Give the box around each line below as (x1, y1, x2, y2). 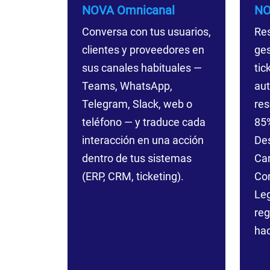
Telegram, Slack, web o (81, 98, 192, 110)
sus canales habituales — (81, 61, 202, 74)
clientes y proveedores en (81, 43, 204, 56)
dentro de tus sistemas (81, 152, 192, 165)
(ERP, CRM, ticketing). (81, 170, 184, 183)
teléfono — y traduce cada (81, 116, 206, 128)
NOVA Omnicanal (81, 3, 175, 17)
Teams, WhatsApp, (81, 80, 172, 92)
